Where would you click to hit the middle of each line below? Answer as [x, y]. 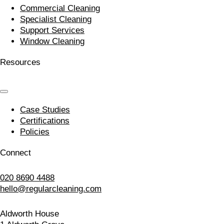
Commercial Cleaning [60, 8]
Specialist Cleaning [56, 19]
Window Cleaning [52, 41]
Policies [35, 132]
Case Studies [45, 110]
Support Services [52, 30]
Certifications [45, 121]
